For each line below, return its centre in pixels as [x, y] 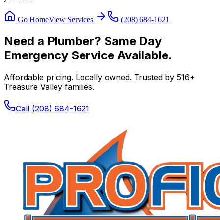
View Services [72, 19]
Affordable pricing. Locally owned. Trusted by [90, 77]
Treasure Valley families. [49, 87]
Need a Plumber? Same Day [83, 41]
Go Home [32, 19]
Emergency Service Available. [88, 55]
